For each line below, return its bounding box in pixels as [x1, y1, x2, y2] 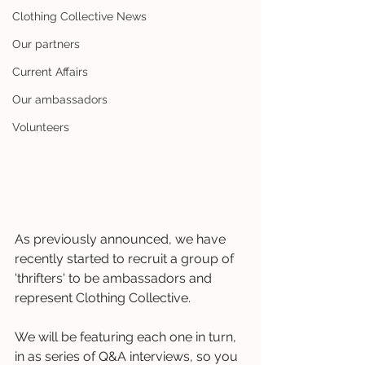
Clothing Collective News [12, 10, 147, 23]
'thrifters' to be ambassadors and [15, 270, 215, 286]
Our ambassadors [12, 93, 108, 106]
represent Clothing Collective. [15, 289, 194, 306]
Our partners [12, 37, 80, 51]
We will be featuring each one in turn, [15, 328, 240, 345]
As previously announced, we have [15, 231, 229, 247]
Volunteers [12, 121, 69, 134]
